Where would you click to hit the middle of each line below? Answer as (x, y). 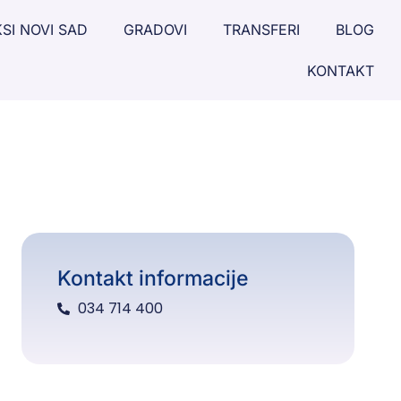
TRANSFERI (261, 30)
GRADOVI (155, 30)
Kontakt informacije (153, 278)
